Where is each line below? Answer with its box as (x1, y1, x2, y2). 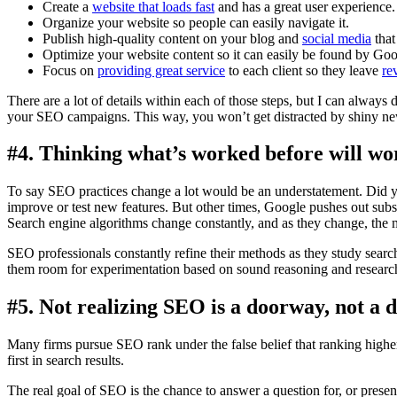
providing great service (97, 62, 225, 78)
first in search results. (7, 353, 124, 369)
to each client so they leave (225, 62, 382, 78)
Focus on (43, 62, 97, 78)
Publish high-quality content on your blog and (43, 30, 302, 46)
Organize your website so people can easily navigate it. (43, 14, 349, 30)
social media (302, 30, 371, 46)
